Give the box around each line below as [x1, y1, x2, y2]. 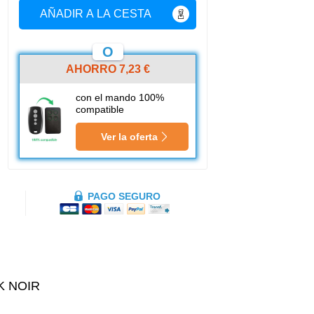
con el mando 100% [76, 92, 164, 103]
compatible [76, 104, 124, 115]
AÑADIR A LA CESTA [40, 8, 151, 20]
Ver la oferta [101, 131, 158, 142]
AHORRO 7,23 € [65, 63, 150, 75]
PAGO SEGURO [87, 191, 161, 202]
